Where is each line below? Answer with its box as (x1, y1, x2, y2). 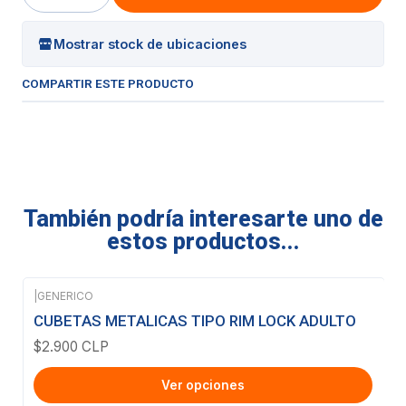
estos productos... (106, 228, 300, 255)
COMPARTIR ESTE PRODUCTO (22, 76, 194, 91)
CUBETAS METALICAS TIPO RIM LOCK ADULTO (34, 312, 356, 331)
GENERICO (37, 289, 93, 303)
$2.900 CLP (34, 338, 109, 356)
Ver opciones (161, 377, 245, 392)
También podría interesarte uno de (23, 206, 383, 232)
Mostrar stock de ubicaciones (53, 35, 246, 52)
